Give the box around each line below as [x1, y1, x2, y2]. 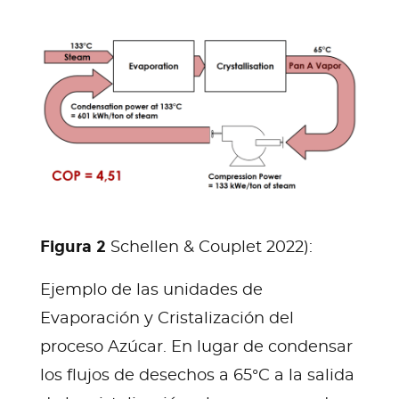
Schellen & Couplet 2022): [106, 239, 313, 256]
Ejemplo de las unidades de [40, 281, 263, 298]
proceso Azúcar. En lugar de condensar [40, 338, 353, 355]
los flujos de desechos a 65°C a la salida [40, 367, 354, 384]
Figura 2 [40, 236, 106, 256]
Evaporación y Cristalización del [40, 310, 294, 327]
